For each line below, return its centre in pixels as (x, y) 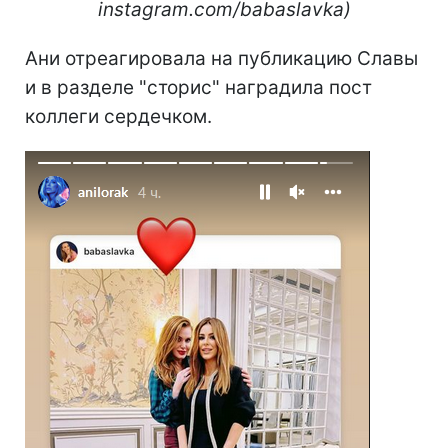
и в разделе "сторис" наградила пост (198, 87)
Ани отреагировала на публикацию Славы (221, 58)
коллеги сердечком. (118, 116)
